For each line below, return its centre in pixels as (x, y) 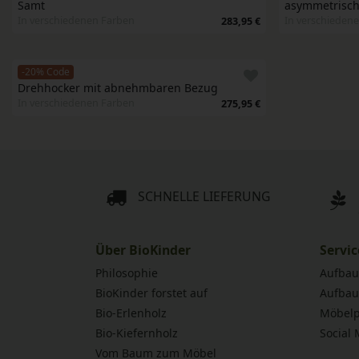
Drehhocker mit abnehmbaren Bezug (118, 88)
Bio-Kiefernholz (137, 333)
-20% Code (46, 72)
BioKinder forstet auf (151, 293)
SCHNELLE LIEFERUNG (204, 196)
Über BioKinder (143, 250)
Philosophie (127, 273)
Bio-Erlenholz (131, 313)
